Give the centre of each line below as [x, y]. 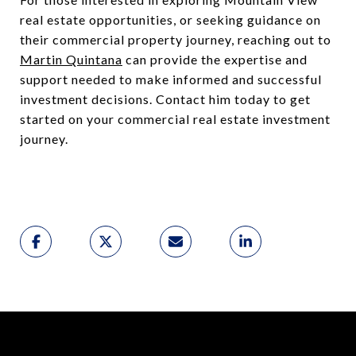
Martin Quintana [71, 59]
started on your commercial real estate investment [175, 119]
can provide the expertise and [215, 59]
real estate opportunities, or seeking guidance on [170, 19]
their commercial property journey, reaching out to [176, 39]
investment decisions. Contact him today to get [165, 99]
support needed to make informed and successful [171, 79]
